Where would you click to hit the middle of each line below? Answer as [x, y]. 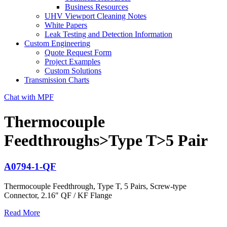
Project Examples [72, 62]
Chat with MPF [29, 97]
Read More [22, 212]
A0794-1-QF [30, 166]
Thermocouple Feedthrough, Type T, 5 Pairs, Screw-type [95, 186]
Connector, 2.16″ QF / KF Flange [58, 195]
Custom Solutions [73, 71]
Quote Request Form [78, 52]
